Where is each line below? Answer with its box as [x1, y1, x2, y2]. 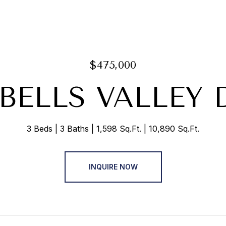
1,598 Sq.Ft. [96, 124, 141, 134]
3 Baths [60, 124, 89, 134]
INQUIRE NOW [88, 162, 138, 171]
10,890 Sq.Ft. [149, 124, 199, 134]
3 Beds [27, 124, 52, 134]
